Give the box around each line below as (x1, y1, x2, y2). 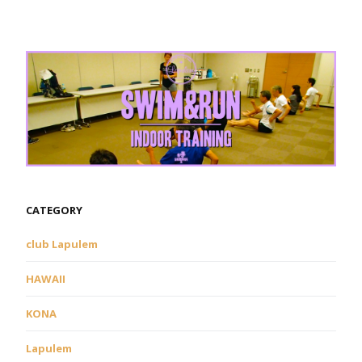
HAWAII (26, 271, 65, 286)
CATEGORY (26, 202, 82, 217)
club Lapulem (26, 236, 98, 251)
